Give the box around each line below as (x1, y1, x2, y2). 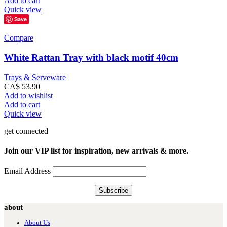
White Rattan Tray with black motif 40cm (4, 52, 178, 63)
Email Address (4, 167, 53, 176)
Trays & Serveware (4, 72, 66, 82)
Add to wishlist (4, 91, 53, 100)
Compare (4, 33, 33, 43)
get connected (4, 126, 48, 135)
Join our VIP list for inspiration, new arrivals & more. (4, 146, 188, 156)
